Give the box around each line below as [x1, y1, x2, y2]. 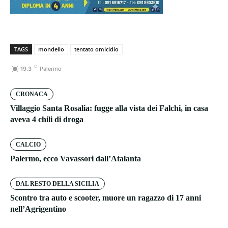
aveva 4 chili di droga [10, 115, 83, 124]
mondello [38, 45, 64, 53]
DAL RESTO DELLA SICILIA [16, 180, 99, 188]
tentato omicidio [74, 45, 119, 53]
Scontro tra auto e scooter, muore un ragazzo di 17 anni [10, 193, 201, 203]
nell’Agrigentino [10, 205, 66, 214]
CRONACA [16, 91, 48, 98]
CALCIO [16, 141, 41, 149]
